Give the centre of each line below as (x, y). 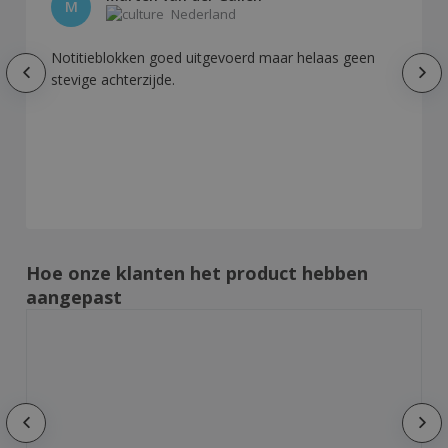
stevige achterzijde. (113, 80)
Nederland (203, 14)
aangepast (74, 296)
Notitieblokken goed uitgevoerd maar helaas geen (213, 58)
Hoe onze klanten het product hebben (197, 272)
